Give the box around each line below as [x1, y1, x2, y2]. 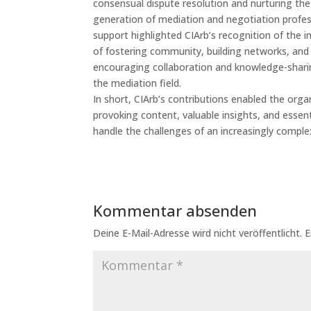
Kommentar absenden [93, 199, 258, 221]
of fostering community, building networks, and [93, 44, 310, 58]
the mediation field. [93, 76, 182, 90]
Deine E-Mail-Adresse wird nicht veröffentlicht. [93, 226, 303, 239]
